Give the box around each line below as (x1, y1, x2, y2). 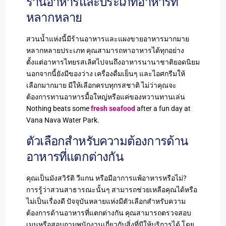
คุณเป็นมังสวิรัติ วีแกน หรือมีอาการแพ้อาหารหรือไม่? (26, 174, 187, 182)
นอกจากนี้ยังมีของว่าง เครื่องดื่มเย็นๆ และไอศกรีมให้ (26, 69, 185, 78)
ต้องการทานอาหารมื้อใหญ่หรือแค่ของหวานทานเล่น (26, 92, 185, 101)
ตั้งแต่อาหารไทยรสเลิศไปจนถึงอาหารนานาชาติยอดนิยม (26, 58, 200, 66)
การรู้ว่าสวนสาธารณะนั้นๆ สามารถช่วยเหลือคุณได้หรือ (26, 185, 197, 194)
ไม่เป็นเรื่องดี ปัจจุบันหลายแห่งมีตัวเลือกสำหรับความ (26, 197, 186, 205)
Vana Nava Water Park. (26, 116, 99, 124)
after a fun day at (137, 104, 191, 112)
